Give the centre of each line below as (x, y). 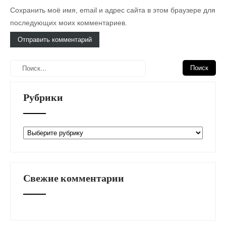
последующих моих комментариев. (69, 22)
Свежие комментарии (74, 178)
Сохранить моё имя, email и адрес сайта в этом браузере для (113, 10)
